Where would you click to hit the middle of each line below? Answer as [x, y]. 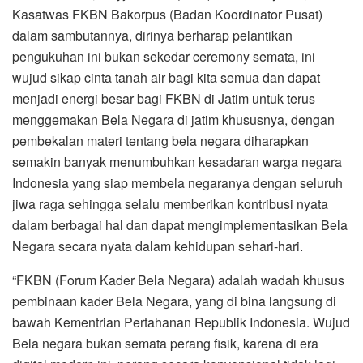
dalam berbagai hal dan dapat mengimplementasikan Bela [180, 225]
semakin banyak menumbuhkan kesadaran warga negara [177, 162]
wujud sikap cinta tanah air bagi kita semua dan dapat [166, 78]
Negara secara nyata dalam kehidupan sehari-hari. [158, 246]
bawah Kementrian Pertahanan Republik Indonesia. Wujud [181, 322]
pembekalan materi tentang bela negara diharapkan [160, 141]
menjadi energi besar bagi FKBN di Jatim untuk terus [164, 99]
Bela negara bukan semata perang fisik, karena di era [165, 344]
